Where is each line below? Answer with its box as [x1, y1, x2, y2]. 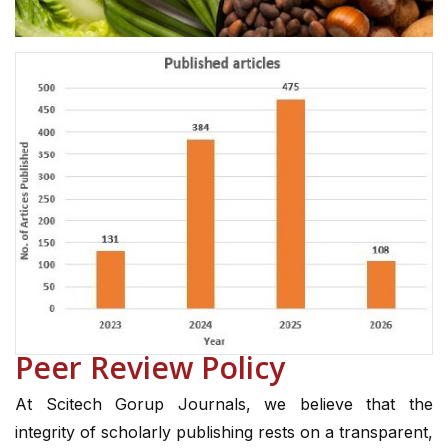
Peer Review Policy [15, 347, 285, 389]
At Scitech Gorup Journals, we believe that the [15, 394, 433, 415]
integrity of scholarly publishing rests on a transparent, [15, 422, 433, 443]
